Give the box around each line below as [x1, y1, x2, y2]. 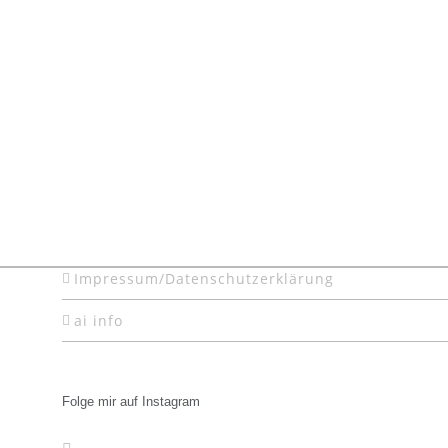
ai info [74, 310, 124, 330]
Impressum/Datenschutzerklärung [74, 268, 335, 288]
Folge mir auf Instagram [62, 393, 201, 409]
